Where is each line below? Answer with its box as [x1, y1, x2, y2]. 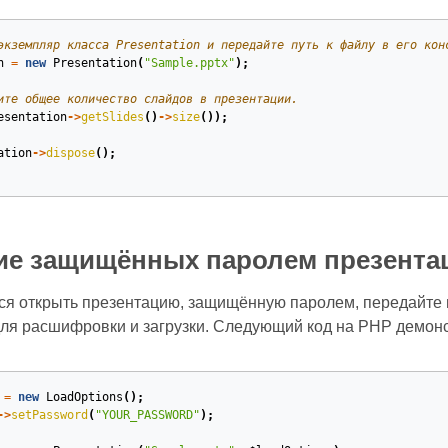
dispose [45, 146, 95, 160]
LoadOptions [45, 390, 123, 404]
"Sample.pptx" [143, 56, 235, 70]
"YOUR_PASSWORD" [94, 408, 200, 422]
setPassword [10, 408, 88, 422]
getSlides [80, 110, 144, 124]
